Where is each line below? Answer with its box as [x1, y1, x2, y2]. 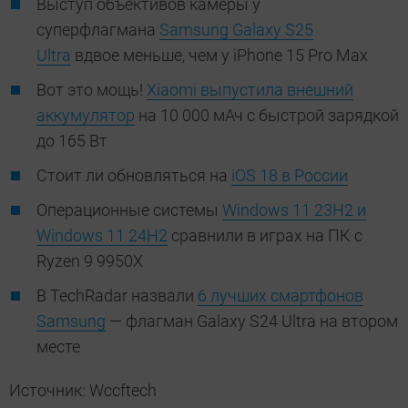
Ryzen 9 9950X [36, 251, 147, 271]
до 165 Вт [36, 131, 111, 151]
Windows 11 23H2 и [222, 200, 366, 220]
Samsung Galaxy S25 [159, 20, 313, 40]
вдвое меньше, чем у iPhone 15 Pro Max [71, 46, 372, 66]
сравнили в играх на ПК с [168, 226, 362, 246]
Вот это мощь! [36, 80, 147, 100]
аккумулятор [36, 106, 135, 126]
